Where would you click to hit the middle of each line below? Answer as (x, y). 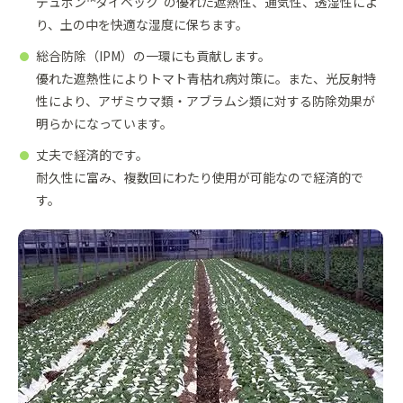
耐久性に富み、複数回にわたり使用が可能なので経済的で (200, 177)
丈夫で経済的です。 (92, 154)
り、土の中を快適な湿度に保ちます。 (142, 24)
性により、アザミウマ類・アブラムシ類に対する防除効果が (206, 100)
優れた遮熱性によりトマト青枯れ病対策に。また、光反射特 (206, 78)
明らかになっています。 (104, 123)
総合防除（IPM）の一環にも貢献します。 (153, 55)
